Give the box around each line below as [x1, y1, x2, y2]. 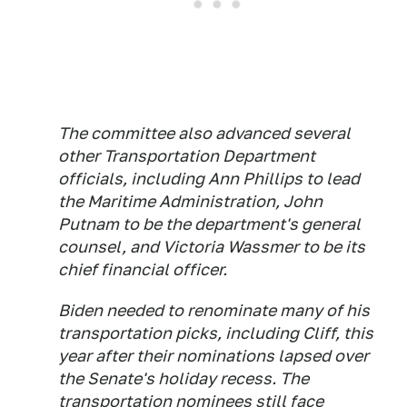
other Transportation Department [58, 145, 315, 165]
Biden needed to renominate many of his [58, 300, 370, 320]
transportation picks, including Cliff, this [58, 323, 373, 342]
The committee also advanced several [58, 123, 351, 143]
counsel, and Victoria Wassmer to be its [58, 236, 365, 256]
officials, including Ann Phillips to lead [58, 168, 360, 188]
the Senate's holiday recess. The [58, 368, 309, 388]
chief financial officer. [58, 259, 227, 279]
